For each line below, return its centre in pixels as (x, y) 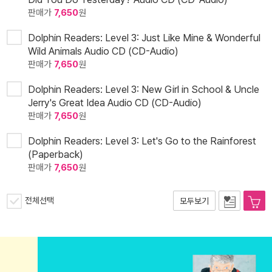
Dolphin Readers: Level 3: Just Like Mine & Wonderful (144, 38)
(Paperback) (56, 155)
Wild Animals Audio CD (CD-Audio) (103, 51)
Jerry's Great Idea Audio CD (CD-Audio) (115, 103)
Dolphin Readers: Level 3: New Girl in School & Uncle (144, 90)
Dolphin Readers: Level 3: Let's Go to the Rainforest (142, 141)
